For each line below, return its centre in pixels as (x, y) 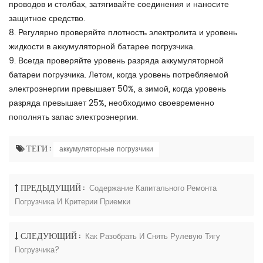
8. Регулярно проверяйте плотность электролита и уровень (123, 32)
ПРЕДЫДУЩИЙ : (53, 187)
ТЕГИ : (40, 147)
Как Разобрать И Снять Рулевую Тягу (153, 237)
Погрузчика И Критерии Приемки (73, 203)
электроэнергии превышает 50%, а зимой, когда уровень (117, 89)
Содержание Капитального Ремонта (153, 188)
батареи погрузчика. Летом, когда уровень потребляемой (119, 75)
